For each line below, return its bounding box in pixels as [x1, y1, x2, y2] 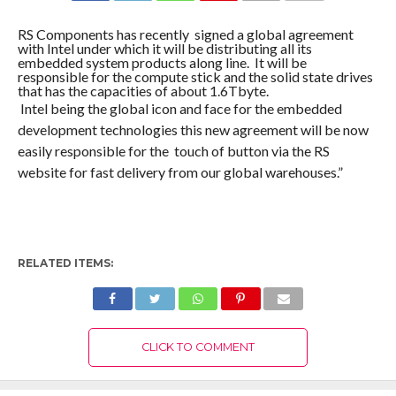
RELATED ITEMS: [17, 256, 113, 270]
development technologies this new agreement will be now [17, 121, 369, 139]
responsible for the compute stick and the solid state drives [17, 68, 373, 86]
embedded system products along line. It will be [17, 54, 307, 72]
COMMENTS [289, 4, 349, 17]
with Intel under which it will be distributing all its [17, 40, 312, 57]
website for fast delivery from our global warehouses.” [17, 164, 343, 181]
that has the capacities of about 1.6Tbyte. [17, 82, 269, 100]
